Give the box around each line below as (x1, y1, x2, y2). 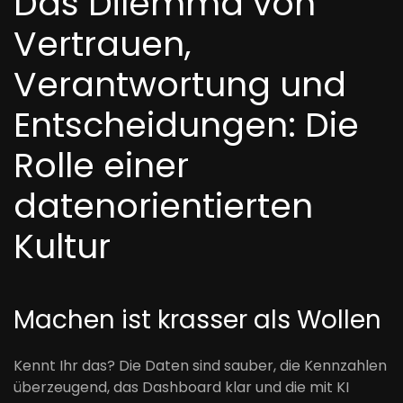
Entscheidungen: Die (13, 101, 359, 148)
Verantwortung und (13, 60, 346, 108)
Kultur (13, 222, 111, 270)
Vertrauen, (13, 20, 191, 67)
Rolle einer (13, 141, 189, 189)
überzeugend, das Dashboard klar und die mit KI (13, 377, 349, 398)
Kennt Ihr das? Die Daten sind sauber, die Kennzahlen (13, 355, 387, 376)
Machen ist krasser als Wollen (13, 302, 381, 337)
